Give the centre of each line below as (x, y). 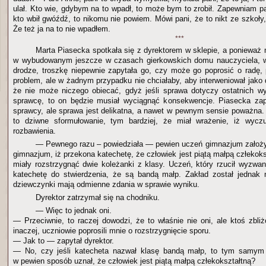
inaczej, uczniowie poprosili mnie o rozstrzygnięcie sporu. (112, 231)
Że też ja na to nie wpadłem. (62, 29)
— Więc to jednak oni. (73, 210)
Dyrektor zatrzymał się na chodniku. (97, 197)
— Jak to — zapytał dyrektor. (64, 241)
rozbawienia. (34, 131)
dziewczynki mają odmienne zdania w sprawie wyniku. (106, 184)
